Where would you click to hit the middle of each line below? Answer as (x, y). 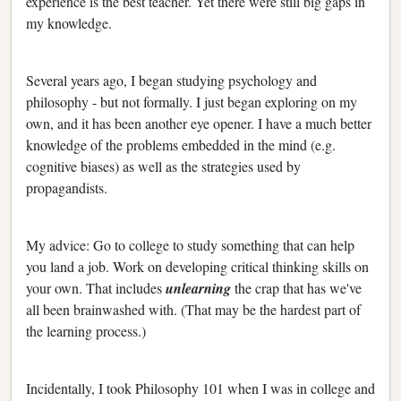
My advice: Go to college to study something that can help (190, 244)
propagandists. (67, 187)
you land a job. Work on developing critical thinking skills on (197, 266)
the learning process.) (86, 330)
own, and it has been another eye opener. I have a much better (199, 123)
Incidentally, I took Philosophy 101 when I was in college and (200, 388)
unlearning (200, 288)
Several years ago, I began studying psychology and (171, 80)
